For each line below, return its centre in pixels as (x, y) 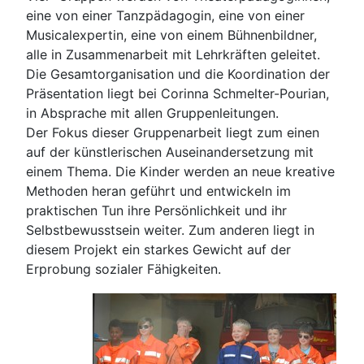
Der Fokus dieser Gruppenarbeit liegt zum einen (173, 132)
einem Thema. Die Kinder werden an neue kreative (180, 171)
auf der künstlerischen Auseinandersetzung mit (170, 152)
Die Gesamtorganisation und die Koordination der (178, 74)
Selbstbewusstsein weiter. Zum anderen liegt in (170, 230)
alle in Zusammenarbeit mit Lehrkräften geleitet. (173, 54)
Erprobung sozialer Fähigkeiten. (126, 269)
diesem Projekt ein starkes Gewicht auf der (158, 249)
